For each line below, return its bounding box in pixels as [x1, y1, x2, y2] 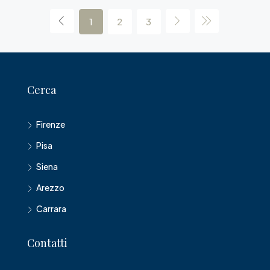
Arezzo [36, 181, 64, 193]
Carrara [36, 202, 66, 214]
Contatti [27, 235, 67, 250]
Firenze [36, 118, 65, 130]
